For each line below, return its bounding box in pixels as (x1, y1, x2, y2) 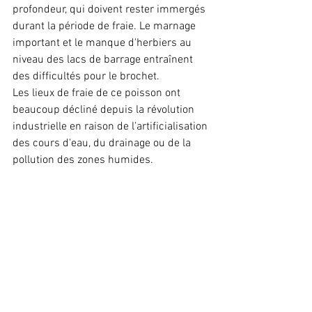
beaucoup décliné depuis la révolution (13, 103, 197, 118)
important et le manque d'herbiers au (13, 36, 194, 51)
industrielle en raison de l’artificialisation (13, 120, 210, 134)
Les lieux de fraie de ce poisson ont (13, 86, 183, 101)
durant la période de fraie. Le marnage (13, 19, 198, 34)
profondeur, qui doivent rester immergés (13, 3, 208, 17)
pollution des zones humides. (13, 153, 153, 168)
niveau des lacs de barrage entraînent (13, 53, 196, 68)
